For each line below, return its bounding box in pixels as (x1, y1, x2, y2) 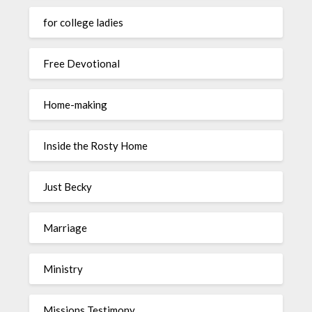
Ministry (43, 263, 84, 276)
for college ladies (43, 16, 124, 29)
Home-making (43, 98, 108, 111)
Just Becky (43, 180, 93, 194)
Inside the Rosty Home (43, 139, 148, 153)
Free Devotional (43, 57, 120, 70)
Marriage (43, 221, 88, 235)
